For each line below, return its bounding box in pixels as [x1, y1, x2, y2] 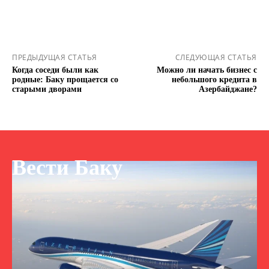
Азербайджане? [198, 85, 257, 94]
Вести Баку [12, 155, 122, 180]
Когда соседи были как [12, 65, 98, 75]
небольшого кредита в [171, 75, 257, 85]
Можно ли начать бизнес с [156, 65, 257, 75]
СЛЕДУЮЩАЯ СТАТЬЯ [175, 52, 257, 63]
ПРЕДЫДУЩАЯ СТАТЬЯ [12, 52, 97, 63]
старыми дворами [12, 85, 82, 94]
